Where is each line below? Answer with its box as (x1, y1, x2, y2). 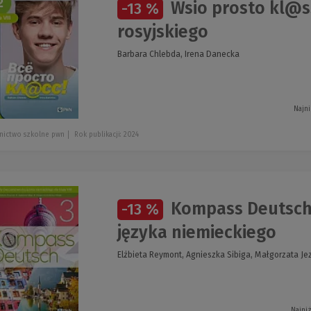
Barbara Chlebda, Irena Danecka (117, 49, 239, 59)
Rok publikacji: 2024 (74, 131, 139, 140)
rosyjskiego (117, 21, 208, 42)
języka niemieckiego (117, 222, 276, 243)
